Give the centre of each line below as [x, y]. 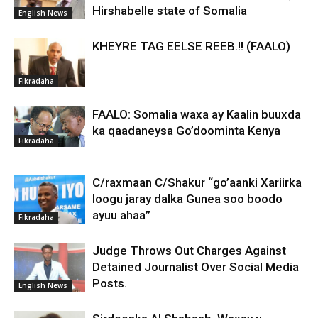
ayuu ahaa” [121, 215]
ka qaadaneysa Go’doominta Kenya [186, 131]
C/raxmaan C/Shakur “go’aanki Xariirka [197, 182]
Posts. [110, 283]
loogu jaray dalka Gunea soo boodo [187, 199]
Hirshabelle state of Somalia [170, 11]
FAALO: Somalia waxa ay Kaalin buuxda [197, 114]
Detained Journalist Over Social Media [196, 267]
